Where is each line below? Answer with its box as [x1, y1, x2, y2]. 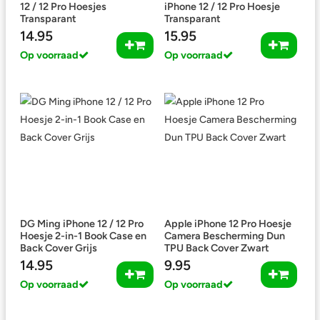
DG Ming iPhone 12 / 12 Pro [20, 217, 144, 230]
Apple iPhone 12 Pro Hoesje [164, 217, 291, 230]
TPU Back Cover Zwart [164, 241, 269, 254]
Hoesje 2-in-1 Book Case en [20, 229, 146, 242]
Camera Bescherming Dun [164, 229, 285, 242]
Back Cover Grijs [20, 241, 97, 254]
